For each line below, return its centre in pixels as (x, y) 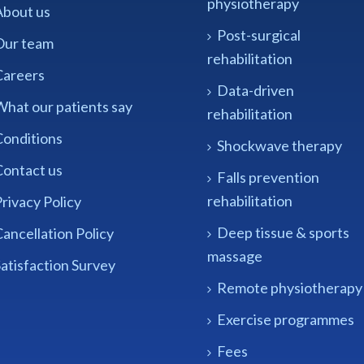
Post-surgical (259, 35)
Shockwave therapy (279, 145)
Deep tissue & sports (283, 232)
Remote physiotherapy (290, 287)
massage (235, 256)
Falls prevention (268, 177)
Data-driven (256, 90)
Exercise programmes (286, 319)
